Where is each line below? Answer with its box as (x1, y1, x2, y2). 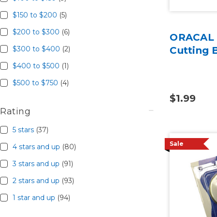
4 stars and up (12, 142, 62, 151)
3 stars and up (12, 159, 62, 168)
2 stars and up (12, 176, 62, 185)
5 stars (12, 125, 36, 134)
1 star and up (12, 193, 57, 202)
